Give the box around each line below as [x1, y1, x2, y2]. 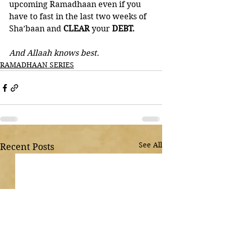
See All [139, 140, 162, 149]
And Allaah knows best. [9, 48, 99, 58]
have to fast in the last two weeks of [9, 12, 148, 21]
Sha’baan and [9, 24, 63, 33]
